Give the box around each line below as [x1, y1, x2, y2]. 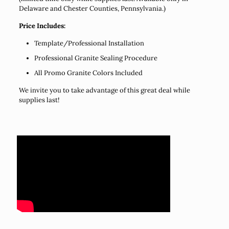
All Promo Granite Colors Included [34, 68, 143, 77]
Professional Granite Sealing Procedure [34, 54, 157, 62]
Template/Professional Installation [34, 39, 144, 48]
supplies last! [18, 96, 59, 104]
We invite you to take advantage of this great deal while [18, 86, 190, 95]
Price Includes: [18, 21, 65, 30]
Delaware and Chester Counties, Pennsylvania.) [18, 4, 166, 13]
